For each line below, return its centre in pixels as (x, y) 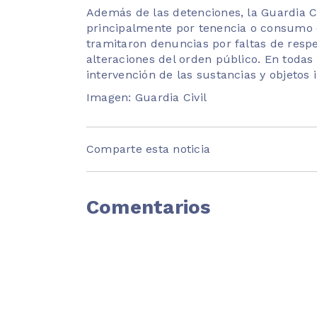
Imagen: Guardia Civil (147, 97)
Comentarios (149, 207)
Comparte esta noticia (149, 149)
